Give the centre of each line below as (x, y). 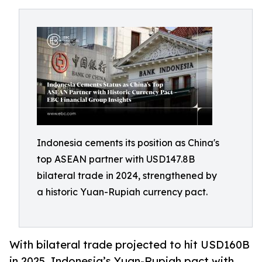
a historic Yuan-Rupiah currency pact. (122, 192)
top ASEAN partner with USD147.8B (116, 159)
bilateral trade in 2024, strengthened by (127, 175)
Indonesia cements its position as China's (128, 143)
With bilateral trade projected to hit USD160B (130, 245)
